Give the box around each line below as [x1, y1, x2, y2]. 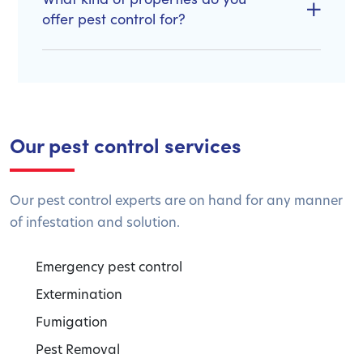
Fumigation [36, 313, 108, 331]
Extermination [36, 285, 122, 303]
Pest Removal [36, 340, 120, 358]
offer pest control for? [42, 8, 186, 28]
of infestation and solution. [10, 213, 180, 231]
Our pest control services [10, 130, 241, 158]
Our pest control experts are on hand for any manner [10, 191, 343, 209]
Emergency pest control [36, 258, 182, 275]
